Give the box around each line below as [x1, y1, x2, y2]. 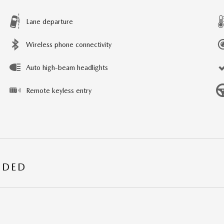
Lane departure [26, 17, 73, 25]
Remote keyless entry [26, 86, 91, 94]
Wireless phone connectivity [26, 40, 111, 48]
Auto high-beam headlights [26, 63, 108, 71]
